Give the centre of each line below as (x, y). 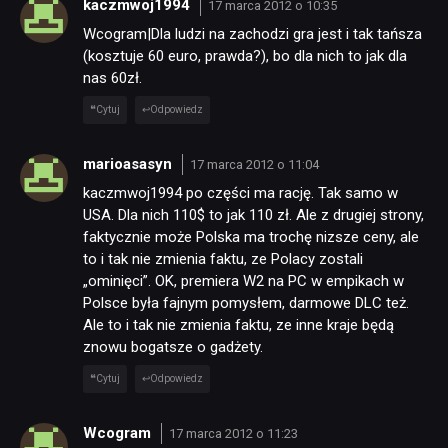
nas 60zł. (112, 78)
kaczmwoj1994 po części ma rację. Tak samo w (240, 193)
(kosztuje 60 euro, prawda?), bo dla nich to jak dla (245, 56)
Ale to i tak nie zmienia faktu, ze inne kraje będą (238, 325)
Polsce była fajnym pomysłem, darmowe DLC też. (246, 303)
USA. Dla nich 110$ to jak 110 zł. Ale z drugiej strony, (253, 215)
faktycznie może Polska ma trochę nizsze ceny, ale (251, 237)
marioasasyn (129, 163)
